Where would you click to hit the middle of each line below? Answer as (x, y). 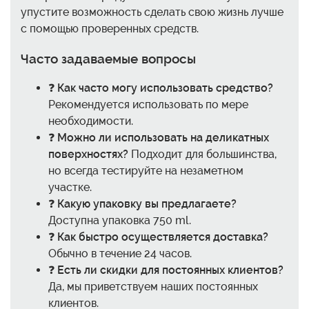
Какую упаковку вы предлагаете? (147, 203)
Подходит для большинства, (202, 154)
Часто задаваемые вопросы (108, 59)
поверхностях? (88, 154)
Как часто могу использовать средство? (165, 88)
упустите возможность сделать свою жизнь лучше (152, 12)
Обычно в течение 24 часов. (120, 253)
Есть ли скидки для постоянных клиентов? (170, 270)
